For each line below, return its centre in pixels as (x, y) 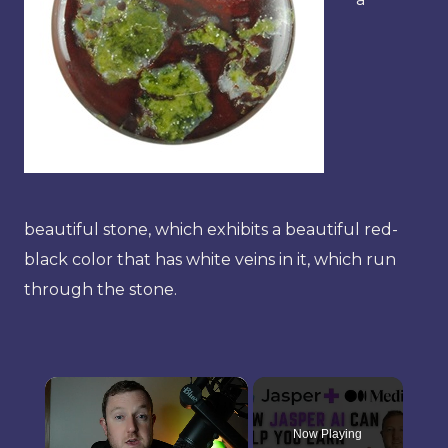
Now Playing (328, 433)
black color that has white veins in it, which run (210, 259)
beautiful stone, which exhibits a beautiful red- (211, 229)
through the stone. (100, 289)
